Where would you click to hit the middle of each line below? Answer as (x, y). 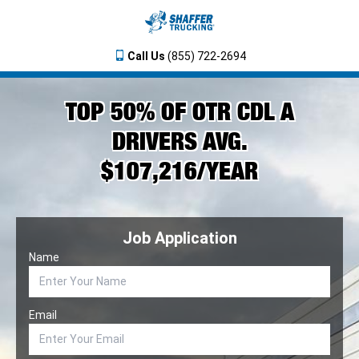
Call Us (146, 56)
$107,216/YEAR (179, 170)
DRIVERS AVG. (179, 141)
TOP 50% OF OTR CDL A (179, 111)
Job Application (179, 238)
